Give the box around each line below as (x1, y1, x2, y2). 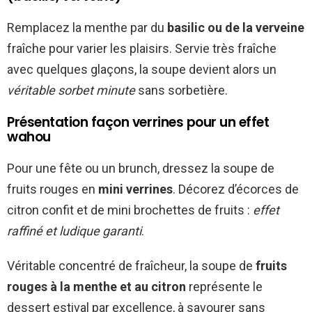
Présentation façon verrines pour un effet (7, 113, 270, 132)
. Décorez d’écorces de (173, 182, 299, 197)
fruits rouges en (7, 182, 98, 197)
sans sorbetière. (135, 83, 228, 98)
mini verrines (98, 182, 173, 197)
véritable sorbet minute (7, 83, 135, 98)
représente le (186, 279, 263, 295)
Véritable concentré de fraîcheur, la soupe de (7, 258, 256, 274)
